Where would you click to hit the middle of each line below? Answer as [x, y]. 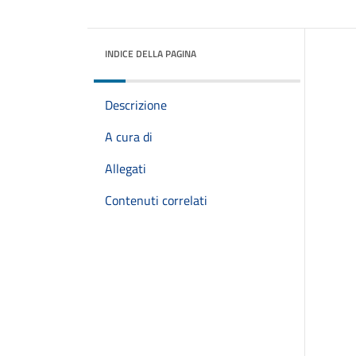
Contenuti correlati [156, 200]
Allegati [126, 168]
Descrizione [136, 105]
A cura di [129, 137]
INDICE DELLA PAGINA [151, 54]
